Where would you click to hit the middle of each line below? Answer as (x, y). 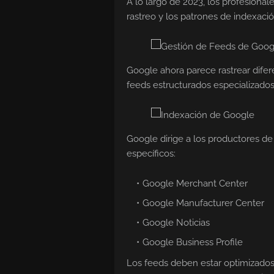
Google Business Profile (193, 243)
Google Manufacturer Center (203, 203)
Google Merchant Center (195, 184)
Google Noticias (176, 223)
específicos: (151, 154)
